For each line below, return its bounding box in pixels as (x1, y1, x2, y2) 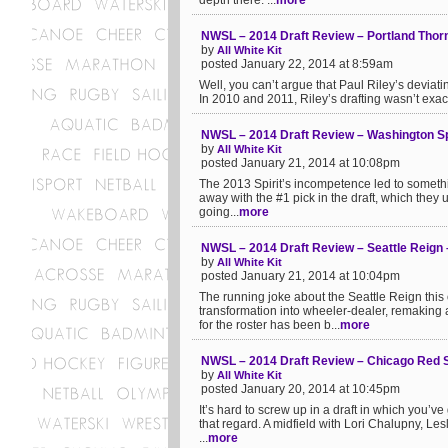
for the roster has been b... (199, 318, 340, 332)
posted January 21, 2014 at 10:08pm (201, 156, 400, 170)
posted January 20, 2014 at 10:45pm (201, 382, 400, 396)
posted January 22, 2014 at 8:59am (201, 57, 393, 71)
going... (199, 205, 239, 219)
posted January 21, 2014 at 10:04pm (201, 269, 400, 283)
